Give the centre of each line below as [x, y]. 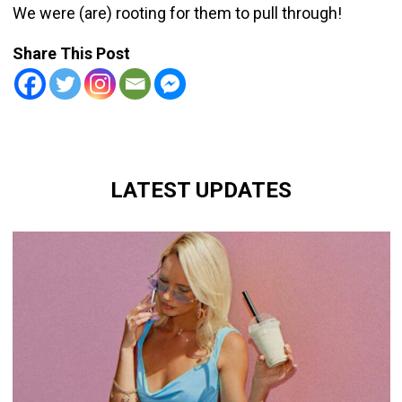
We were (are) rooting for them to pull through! [177, 13]
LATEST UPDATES [201, 190]
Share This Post [71, 54]
